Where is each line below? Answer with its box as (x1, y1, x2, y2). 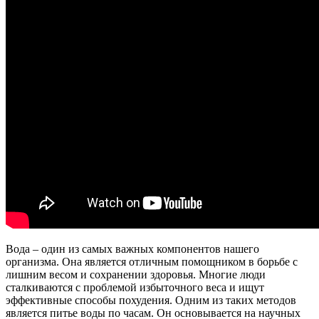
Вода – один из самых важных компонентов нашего (6, 242, 259, 255)
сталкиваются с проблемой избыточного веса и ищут (6, 281, 264, 293)
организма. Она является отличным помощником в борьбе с (6, 255, 298, 268)
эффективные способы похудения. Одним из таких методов (6, 293, 296, 306)
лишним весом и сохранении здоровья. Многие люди (6, 268, 266, 281)
